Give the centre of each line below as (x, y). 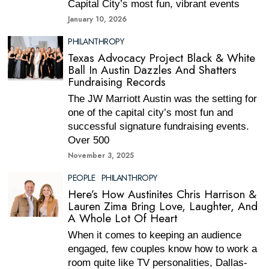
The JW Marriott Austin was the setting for (163, 99)
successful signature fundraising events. (159, 126)
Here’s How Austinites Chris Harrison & (162, 194)
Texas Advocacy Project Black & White (162, 58)
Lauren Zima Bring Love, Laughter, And (163, 206)
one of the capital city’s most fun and (151, 113)
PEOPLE (82, 178)
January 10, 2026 (98, 19)
